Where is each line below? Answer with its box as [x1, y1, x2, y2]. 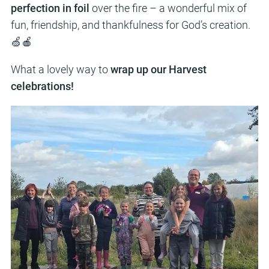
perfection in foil [10, 2, 89, 14]
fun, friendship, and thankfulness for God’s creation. [10, 19, 250, 31]
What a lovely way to [10, 63, 110, 76]
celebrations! [10, 80, 74, 92]
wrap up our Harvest [110, 63, 207, 76]
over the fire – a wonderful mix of [89, 2, 247, 14]
